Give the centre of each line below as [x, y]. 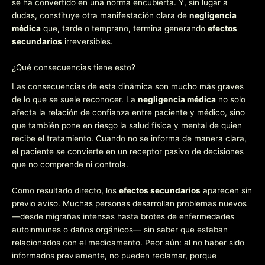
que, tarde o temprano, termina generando [124, 29]
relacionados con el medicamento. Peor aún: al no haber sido [128, 242]
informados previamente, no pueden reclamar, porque [114, 255]
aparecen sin [226, 190]
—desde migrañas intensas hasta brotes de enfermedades [123, 216]
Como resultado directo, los [65, 190]
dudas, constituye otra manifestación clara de [101, 16]
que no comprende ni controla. [70, 164]
